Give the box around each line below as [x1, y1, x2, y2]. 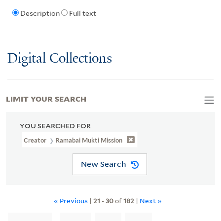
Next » [139, 195, 162, 205]
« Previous [53, 195, 88, 205]
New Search [80, 159, 126, 169]
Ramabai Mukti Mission [56, 136, 123, 144]
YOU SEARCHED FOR [20, 121, 91, 130]
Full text [69, 9, 96, 18]
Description [20, 9, 60, 18]
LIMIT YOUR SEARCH [6, 92, 86, 104]
